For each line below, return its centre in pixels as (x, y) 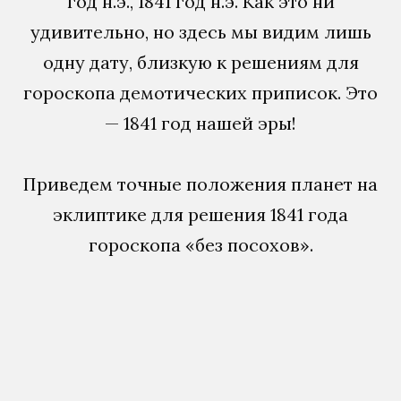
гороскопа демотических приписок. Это (200, 92)
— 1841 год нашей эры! (200, 123)
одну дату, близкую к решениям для (200, 62)
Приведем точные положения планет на (200, 183)
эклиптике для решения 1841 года (200, 214)
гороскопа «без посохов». (200, 244)
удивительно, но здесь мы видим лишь (200, 31)
